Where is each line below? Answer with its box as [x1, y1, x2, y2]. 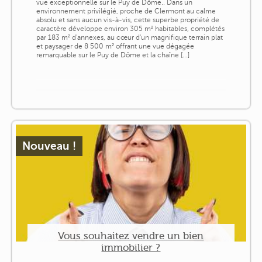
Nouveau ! [22, 139, 76, 152]
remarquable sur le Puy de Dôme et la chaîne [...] [36, 50, 189, 59]
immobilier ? [101, 241, 161, 253]
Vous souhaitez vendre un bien [58, 229, 204, 242]
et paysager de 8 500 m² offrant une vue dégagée [36, 42, 194, 50]
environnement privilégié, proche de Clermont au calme [36, 6, 216, 15]
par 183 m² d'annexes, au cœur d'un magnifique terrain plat [36, 33, 223, 42]
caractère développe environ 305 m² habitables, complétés [36, 24, 225, 33]
